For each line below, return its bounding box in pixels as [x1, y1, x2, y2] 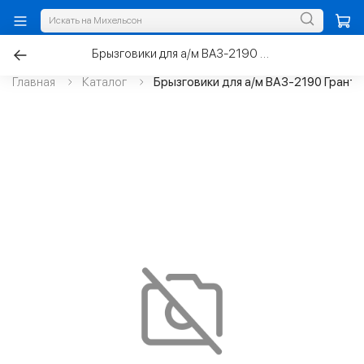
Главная [12, 75, 55, 89]
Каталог [82, 75, 127, 89]
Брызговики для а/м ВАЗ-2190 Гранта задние [259, 45, 269, 61]
